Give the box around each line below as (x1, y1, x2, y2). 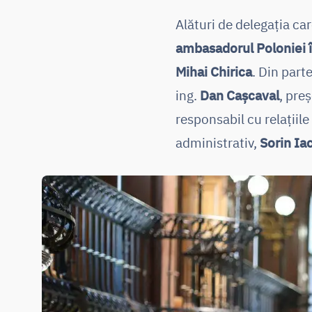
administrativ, (175, 133, 260, 151)
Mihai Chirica (175, 62, 252, 80)
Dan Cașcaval (200, 86, 279, 104)
